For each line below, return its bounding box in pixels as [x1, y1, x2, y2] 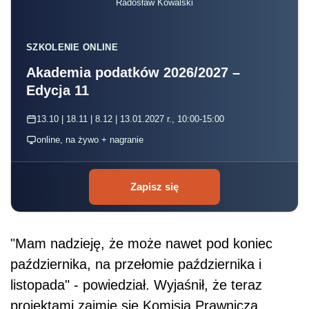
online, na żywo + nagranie [37, 134, 143, 145]
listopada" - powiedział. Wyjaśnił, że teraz [10, 277, 262, 292]
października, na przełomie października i [10, 256, 261, 272]
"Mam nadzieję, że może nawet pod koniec [10, 235, 272, 251]
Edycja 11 [26, 82, 89, 98]
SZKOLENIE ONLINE [26, 41, 118, 52]
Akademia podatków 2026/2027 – [26, 64, 240, 80]
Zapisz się [130, 180, 179, 192]
